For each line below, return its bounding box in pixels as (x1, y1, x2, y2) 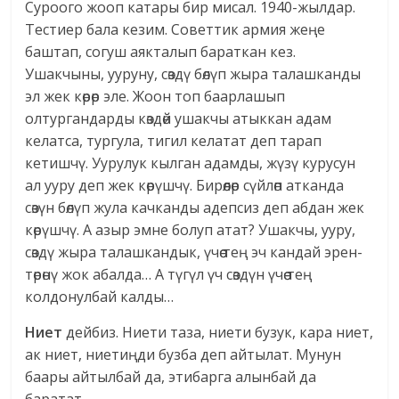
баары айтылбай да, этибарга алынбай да (25, 367, 317, 387)
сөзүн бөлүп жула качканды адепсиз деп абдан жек (25, 198, 365, 218)
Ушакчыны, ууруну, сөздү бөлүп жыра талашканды (25, 64, 362, 85)
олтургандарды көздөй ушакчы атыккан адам (25, 109, 332, 129)
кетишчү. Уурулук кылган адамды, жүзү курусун (25, 153, 356, 174)
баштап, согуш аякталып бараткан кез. (25, 42, 297, 62)
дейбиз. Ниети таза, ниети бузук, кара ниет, (62, 322, 374, 343)
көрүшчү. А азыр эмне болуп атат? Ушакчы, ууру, (25, 220, 356, 240)
